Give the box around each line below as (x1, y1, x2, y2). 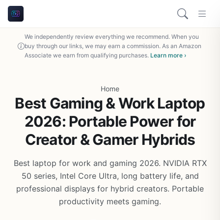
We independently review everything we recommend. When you (25, 33, 199, 40)
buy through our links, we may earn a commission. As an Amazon (25, 42, 201, 50)
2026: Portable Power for (24, 112, 196, 130)
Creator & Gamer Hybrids (25, 131, 195, 148)
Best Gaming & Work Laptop (15, 94, 205, 112)
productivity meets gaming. (59, 196, 161, 206)
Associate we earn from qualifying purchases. (25, 52, 150, 59)
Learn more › (150, 52, 186, 59)
